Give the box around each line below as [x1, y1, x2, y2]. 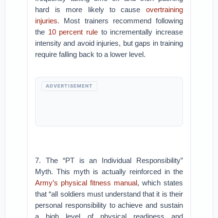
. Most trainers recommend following [57, 17, 183, 25]
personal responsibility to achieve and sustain [35, 201, 183, 209]
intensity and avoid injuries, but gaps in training [35, 39, 183, 47]
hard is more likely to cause [35, 5, 146, 14]
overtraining [145, 5, 183, 14]
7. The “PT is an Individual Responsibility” [35, 156, 183, 164]
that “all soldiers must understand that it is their [35, 190, 183, 198]
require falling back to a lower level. [35, 50, 146, 58]
